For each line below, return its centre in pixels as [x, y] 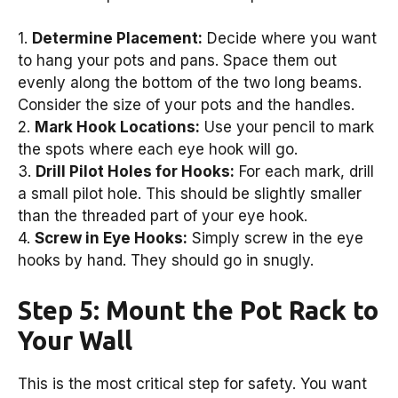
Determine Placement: [117, 39]
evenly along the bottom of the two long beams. [190, 83]
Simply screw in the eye [275, 239]
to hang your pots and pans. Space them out [177, 61]
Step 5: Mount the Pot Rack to [198, 310]
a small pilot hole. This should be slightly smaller [190, 194]
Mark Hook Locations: [117, 127]
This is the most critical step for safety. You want [192, 383]
